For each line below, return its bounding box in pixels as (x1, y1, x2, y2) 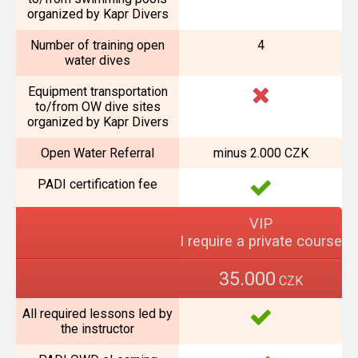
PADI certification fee (38, 177, 157, 192)
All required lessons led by (22, 306, 173, 321)
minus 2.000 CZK (213, 145, 308, 161)
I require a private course (179, 233, 342, 250)
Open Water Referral (41, 145, 154, 161)
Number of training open (30, 38, 165, 53)
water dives (65, 53, 130, 68)
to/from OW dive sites (34, 99, 161, 114)
